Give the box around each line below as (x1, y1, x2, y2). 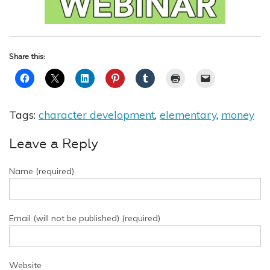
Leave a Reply (9, 136, 98, 152)
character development (39, 108, 155, 122)
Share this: (9, 52, 45, 61)
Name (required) (9, 166, 74, 177)
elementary (160, 108, 216, 122)
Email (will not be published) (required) (9, 213, 160, 224)
